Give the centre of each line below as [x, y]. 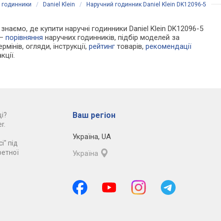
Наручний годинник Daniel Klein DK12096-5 [146, 5]
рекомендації [169, 47]
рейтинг [102, 47]
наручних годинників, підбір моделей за [111, 38]
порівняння [24, 38]
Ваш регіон [94, 115]
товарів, [130, 47]
